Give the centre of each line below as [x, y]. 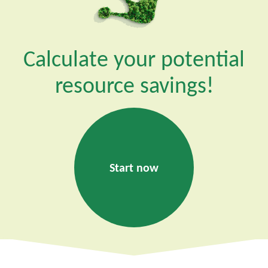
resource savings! [134, 85]
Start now [134, 168]
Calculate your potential [134, 58]
